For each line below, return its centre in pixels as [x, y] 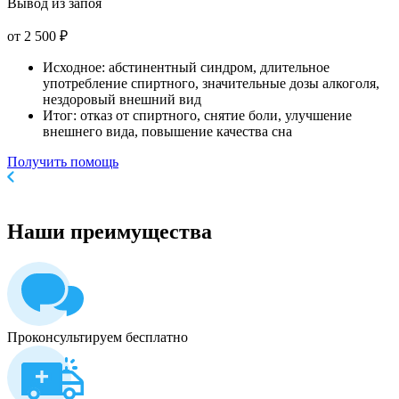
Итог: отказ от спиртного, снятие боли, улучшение [197, 116]
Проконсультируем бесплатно [98, 337]
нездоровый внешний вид [122, 100]
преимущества [138, 232]
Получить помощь [63, 162]
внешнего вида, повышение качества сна [167, 132]
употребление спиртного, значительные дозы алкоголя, [211, 84]
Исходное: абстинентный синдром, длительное [186, 68]
